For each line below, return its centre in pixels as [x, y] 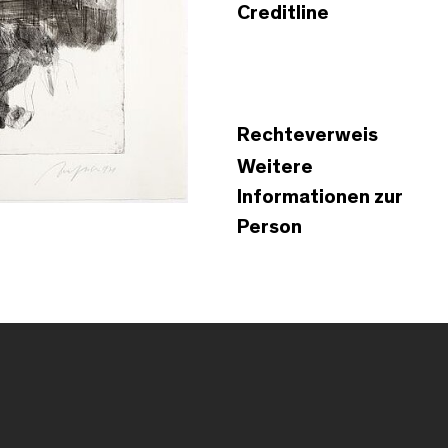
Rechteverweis [307, 134]
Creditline [283, 12]
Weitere [275, 166]
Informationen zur [320, 196]
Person [269, 226]
